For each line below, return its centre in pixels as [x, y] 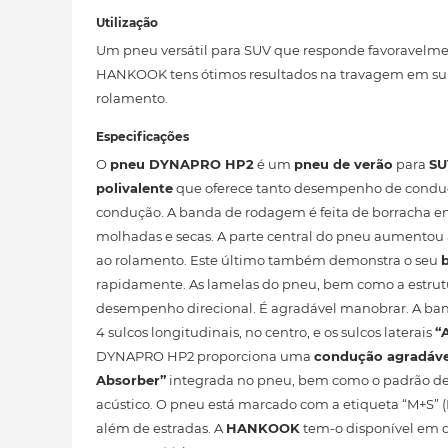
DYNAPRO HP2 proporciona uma [205, 356]
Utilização [127, 22]
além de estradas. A [161, 428]
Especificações [142, 136]
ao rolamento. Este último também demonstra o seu [268, 260]
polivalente [134, 188]
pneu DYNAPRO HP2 [182, 164]
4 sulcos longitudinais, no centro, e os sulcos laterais [265, 332]
